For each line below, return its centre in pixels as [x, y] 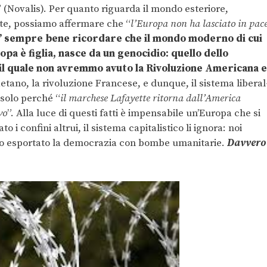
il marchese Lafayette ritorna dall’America [150, 99]
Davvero [246, 143]
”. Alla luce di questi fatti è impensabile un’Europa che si [134, 114]
